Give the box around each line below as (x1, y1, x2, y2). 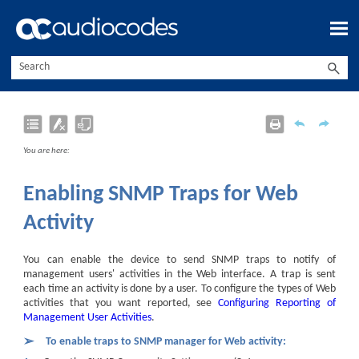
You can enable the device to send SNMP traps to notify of (23, 253, 336, 266)
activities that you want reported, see (23, 296, 219, 309)
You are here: (23, 147, 71, 156)
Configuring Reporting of (218, 296, 336, 309)
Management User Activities (23, 311, 152, 324)
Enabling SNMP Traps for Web (23, 184, 299, 207)
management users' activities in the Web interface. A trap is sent (23, 268, 336, 280)
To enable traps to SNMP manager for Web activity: (46, 336, 287, 349)
